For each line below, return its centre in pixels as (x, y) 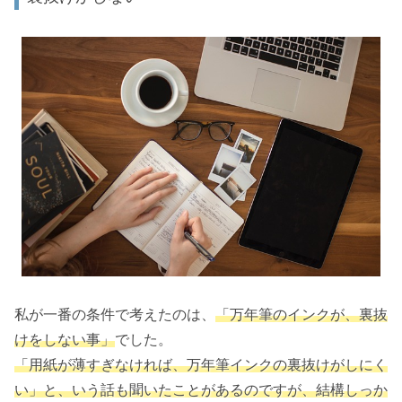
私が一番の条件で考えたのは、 (115, 314)
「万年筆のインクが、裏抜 (301, 314)
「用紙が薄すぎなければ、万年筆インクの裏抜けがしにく (201, 364)
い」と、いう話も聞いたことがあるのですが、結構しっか (201, 389)
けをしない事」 (65, 339)
